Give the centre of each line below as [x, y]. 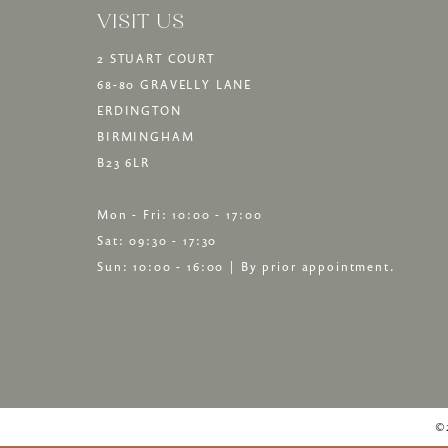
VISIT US [141, 20]
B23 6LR [123, 162]
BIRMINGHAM [146, 136]
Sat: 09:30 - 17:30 [157, 240]
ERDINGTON [139, 110]
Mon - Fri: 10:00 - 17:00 [180, 214]
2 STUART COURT [156, 58]
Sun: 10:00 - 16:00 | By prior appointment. [246, 266]
